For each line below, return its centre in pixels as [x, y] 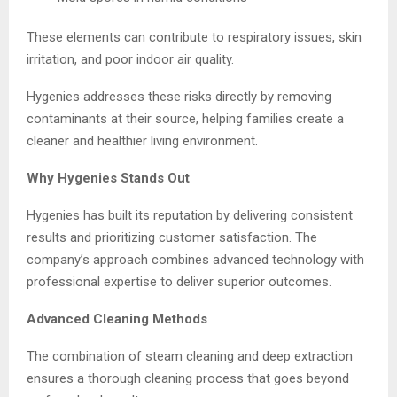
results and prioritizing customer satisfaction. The [172, 237]
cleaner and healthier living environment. [142, 140]
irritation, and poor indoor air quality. [130, 59]
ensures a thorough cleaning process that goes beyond [188, 378]
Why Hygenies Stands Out [108, 178]
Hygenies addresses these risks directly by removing [179, 96]
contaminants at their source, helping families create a [185, 118]
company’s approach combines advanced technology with [195, 259]
